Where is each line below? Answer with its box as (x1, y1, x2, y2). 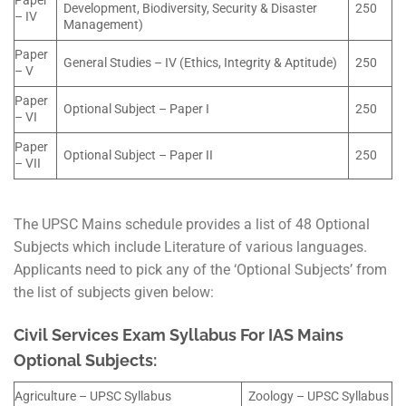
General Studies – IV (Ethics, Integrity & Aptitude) (63, 54, 338, 71)
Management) (63, 16, 144, 33)
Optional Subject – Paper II (63, 147, 214, 163)
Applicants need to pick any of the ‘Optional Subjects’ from (14, 260, 387, 278)
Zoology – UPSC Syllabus (248, 388, 390, 404)
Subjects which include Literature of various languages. (14, 237, 367, 256)
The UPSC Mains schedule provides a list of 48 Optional (14, 215, 370, 233)
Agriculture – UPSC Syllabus (14, 388, 171, 404)
